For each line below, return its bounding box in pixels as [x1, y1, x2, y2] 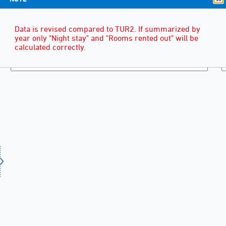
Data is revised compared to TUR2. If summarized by [15, 24, 200, 34]
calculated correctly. [15, 42, 86, 52]
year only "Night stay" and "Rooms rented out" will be [15, 33, 198, 43]
